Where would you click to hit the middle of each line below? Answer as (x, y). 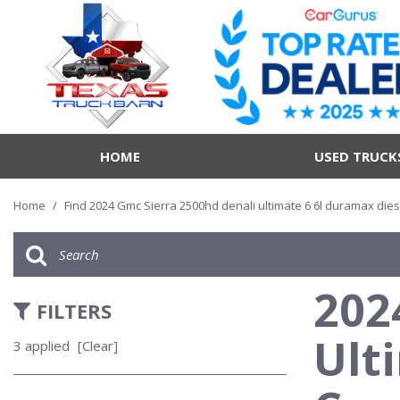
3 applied (42, 346)
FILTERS (74, 311)
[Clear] (98, 346)
